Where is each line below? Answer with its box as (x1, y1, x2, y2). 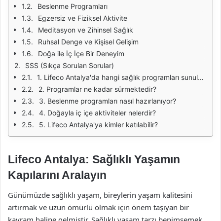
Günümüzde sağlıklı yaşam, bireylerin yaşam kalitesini (8, 189, 192, 200)
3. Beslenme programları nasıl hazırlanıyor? (39, 97, 176, 105)
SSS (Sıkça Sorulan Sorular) (25, 61, 114, 70)
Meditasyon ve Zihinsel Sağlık (38, 26, 133, 34)
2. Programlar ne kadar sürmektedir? (38, 85, 156, 93)
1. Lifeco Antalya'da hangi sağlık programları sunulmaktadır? (37, 73, 198, 81)
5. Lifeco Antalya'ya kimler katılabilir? (39, 120, 158, 129)
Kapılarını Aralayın (8, 169, 107, 182)
